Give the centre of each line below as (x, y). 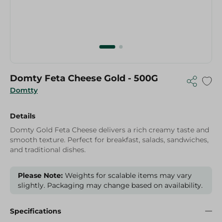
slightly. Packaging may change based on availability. (110, 185)
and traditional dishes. (48, 150)
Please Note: (40, 175)
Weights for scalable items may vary (127, 175)
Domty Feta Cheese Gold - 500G (84, 78)
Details (23, 116)
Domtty (24, 90)
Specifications (35, 211)
